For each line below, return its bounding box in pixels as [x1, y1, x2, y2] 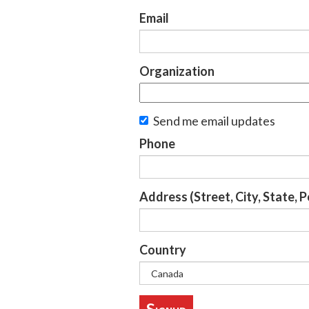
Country [139, 242, 186, 257]
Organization [139, 63, 215, 79]
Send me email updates [153, 113, 275, 128]
